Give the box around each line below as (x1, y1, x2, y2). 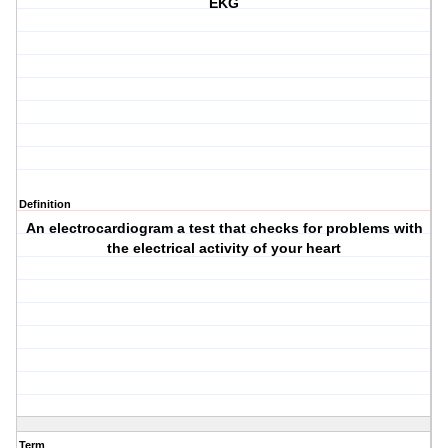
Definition (19, 198, 71, 211)
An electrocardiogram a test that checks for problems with (25, 220, 423, 237)
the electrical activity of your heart (107, 240, 342, 257)
